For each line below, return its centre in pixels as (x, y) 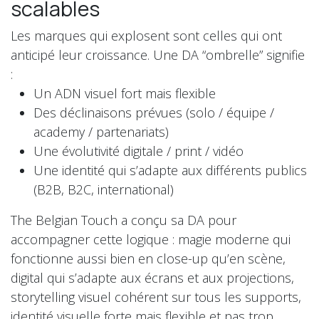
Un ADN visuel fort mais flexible (125, 93)
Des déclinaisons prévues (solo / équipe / (154, 112)
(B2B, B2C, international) (104, 189)
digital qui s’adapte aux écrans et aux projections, (152, 277)
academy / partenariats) (101, 131)
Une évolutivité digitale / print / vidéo (138, 151)
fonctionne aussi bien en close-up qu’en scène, (148, 258)
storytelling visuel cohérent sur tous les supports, (156, 297)
